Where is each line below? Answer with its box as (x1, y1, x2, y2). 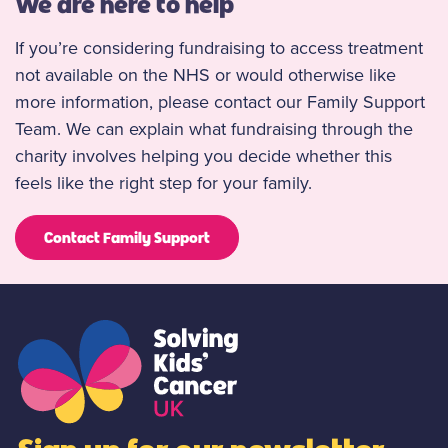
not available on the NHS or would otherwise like (15, 62, 396, 89)
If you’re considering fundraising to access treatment (15, 35, 423, 62)
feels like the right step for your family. (15, 170, 317, 197)
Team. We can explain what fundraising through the (15, 116, 413, 143)
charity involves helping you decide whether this (15, 143, 392, 170)
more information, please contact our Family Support (15, 89, 425, 116)
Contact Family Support (44, 227, 210, 247)
